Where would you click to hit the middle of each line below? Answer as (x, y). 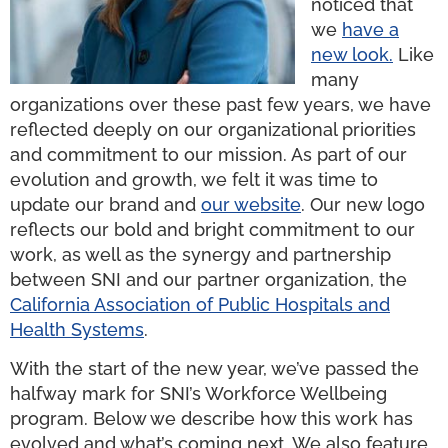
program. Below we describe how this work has (211, 419)
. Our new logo (363, 204)
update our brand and (105, 204)
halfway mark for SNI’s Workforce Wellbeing (198, 394)
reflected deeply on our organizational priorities (213, 129)
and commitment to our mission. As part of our (208, 154)
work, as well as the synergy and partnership (200, 254)
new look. (352, 54)
